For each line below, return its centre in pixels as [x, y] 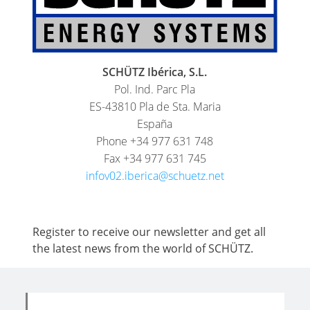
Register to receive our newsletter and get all [149, 231]
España [155, 124]
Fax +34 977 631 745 [155, 158]
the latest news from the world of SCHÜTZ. [143, 248]
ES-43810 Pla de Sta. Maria [155, 106]
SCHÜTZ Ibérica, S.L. [155, 72]
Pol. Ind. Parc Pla [155, 89]
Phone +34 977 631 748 [155, 141]
